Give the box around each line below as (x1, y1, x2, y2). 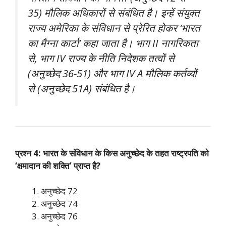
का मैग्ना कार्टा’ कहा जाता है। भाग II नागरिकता (28, 35, 198, 50)
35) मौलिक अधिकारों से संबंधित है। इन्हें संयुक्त (28, 5, 200, 20)
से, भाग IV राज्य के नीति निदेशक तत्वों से (28, 50, 175, 65)
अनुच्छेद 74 (41, 198, 78, 210)
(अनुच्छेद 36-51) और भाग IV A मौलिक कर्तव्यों (28, 66, 197, 80)
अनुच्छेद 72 (41, 185, 78, 197)
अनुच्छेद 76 (41, 210, 78, 222)
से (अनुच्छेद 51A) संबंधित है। (28, 81, 136, 95)
